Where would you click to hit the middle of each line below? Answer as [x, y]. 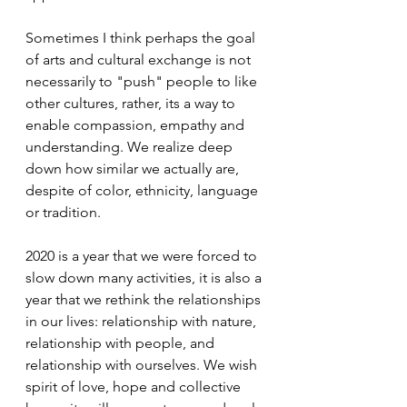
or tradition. [67, 212]
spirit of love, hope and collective [135, 387]
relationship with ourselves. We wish [143, 365]
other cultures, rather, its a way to [132, 103]
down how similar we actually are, [134, 169]
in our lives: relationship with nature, [143, 321]
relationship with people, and [122, 343]
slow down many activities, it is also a [145, 278]
